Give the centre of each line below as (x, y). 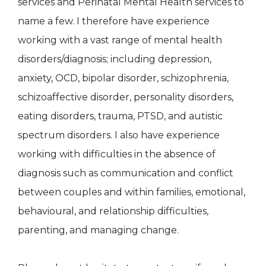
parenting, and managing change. (98, 230)
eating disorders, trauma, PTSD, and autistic (120, 116)
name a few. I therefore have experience (114, 21)
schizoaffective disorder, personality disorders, (126, 97)
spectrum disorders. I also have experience (119, 135)
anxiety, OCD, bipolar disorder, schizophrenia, (123, 78)
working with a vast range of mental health (120, 40)
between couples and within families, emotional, (132, 192)
